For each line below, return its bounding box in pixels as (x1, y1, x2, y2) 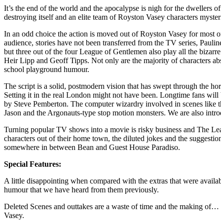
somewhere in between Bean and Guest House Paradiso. (4, 143, 180, 151)
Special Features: (4, 159, 61, 168)
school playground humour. (4, 65, 89, 74)
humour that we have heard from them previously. (4, 185, 159, 194)
